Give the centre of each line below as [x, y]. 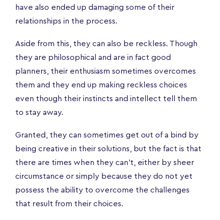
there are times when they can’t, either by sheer [105, 162]
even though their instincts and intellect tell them [106, 98]
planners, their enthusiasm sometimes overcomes [106, 71]
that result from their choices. [69, 204]
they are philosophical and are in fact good [93, 57]
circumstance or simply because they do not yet [104, 176]
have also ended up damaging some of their [95, 7]
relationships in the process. [66, 21]
